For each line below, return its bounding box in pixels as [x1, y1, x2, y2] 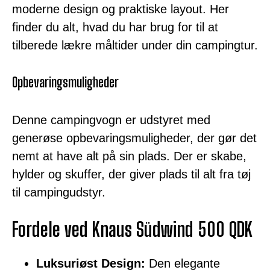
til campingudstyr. [12, 185, 105, 199]
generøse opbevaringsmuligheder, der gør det [12, 131, 257, 145]
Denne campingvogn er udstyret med [12, 113, 210, 127]
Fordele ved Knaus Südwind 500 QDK [12, 218, 253, 241]
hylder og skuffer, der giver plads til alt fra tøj [12, 167, 251, 181]
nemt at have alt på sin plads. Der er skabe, [12, 149, 246, 163]
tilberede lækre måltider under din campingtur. [12, 38, 258, 52]
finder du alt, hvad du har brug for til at [12, 20, 218, 34]
